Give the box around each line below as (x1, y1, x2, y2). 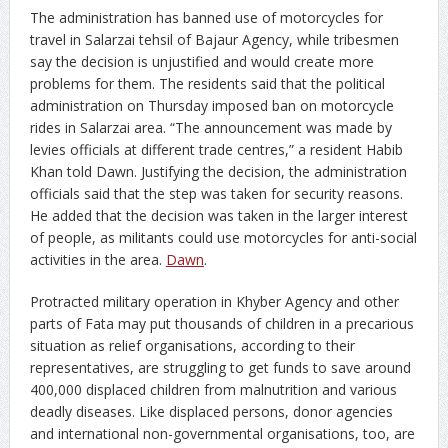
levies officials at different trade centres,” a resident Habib (29, 139, 403, 159)
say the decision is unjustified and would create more (29, 51, 374, 71)
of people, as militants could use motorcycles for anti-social (29, 227, 417, 247)
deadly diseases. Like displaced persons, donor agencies (29, 401, 393, 421)
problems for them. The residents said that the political (29, 73, 385, 93)
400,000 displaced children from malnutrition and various (29, 379, 397, 399)
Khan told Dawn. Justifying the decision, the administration (29, 161, 407, 181)
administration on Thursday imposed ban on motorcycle (29, 95, 394, 115)
